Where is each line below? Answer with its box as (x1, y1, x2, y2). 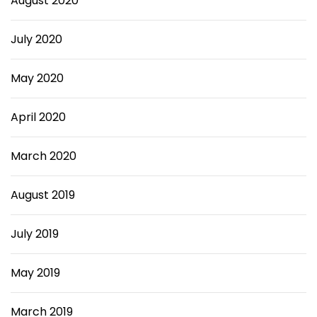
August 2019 (11, 187, 75, 203)
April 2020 (11, 109, 66, 125)
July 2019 (11, 226, 59, 242)
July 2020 (11, 31, 62, 47)
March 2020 (11, 148, 76, 164)
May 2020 (11, 70, 64, 86)
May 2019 (11, 265, 60, 281)
